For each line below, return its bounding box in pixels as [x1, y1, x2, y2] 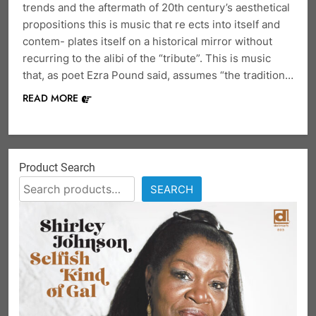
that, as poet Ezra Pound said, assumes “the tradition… [23, 68, 293, 83]
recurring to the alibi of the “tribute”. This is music [23, 51, 271, 66]
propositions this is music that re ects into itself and [23, 18, 280, 32]
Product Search [19, 161, 95, 175]
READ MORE [23, 91, 78, 106]
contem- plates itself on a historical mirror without [23, 35, 272, 49]
